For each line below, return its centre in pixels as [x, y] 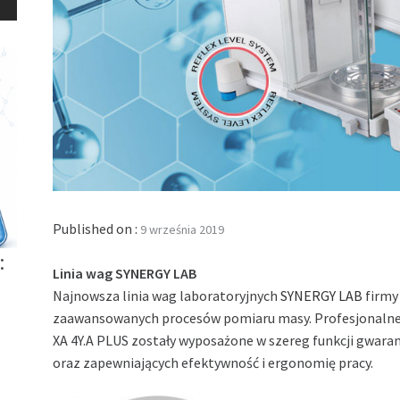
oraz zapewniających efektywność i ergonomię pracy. [213, 363]
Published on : [97, 229]
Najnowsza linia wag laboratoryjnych [167, 296]
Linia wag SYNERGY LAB [125, 274]
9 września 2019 [183, 230]
